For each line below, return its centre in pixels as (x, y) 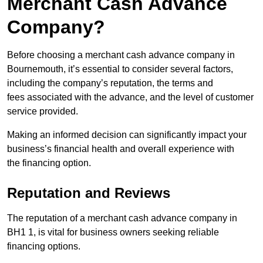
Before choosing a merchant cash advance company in (121, 55)
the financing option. (49, 163)
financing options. (44, 247)
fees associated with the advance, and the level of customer (130, 97)
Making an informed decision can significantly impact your (127, 135)
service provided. (43, 112)
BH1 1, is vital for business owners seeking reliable (113, 232)
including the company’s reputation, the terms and (110, 83)
